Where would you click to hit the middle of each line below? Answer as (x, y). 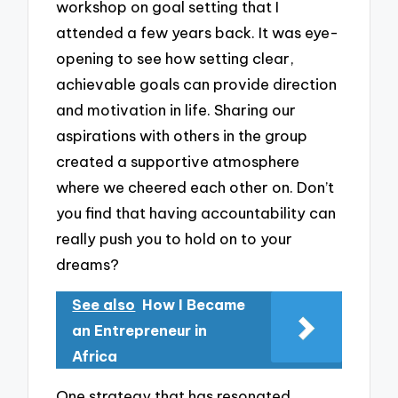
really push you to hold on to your (175, 238)
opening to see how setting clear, (175, 58)
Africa (95, 356)
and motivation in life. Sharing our (176, 109)
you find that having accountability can (196, 212)
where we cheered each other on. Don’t (195, 187)
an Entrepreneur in (140, 330)
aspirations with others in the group (182, 135)
